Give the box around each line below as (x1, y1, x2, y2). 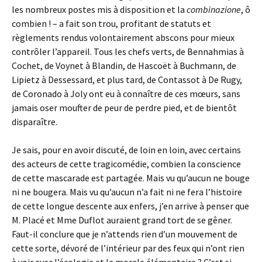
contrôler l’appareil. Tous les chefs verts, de (12, 46, 187, 57)
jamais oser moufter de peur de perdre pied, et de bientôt (12, 102, 237, 113)
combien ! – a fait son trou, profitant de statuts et (12, 18, 211, 29)
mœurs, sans (189, 88, 240, 99)
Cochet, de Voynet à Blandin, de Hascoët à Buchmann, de (12, 60, 236, 71)
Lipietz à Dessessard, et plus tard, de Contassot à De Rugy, (12, 74, 242, 85)
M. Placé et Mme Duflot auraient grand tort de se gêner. (12, 214, 232, 226)
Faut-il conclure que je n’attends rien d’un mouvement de (12, 228, 237, 240)
